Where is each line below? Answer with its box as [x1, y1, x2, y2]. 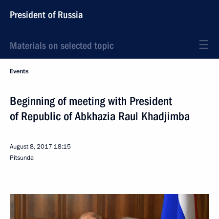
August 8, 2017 [10, 142, 52, 151]
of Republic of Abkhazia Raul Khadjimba [10, 109, 190, 123]
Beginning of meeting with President [10, 94, 172, 108]
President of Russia [10, 9, 83, 21]
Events [10, 67, 28, 76]
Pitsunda [10, 153, 34, 162]
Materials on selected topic [10, 40, 113, 51]
